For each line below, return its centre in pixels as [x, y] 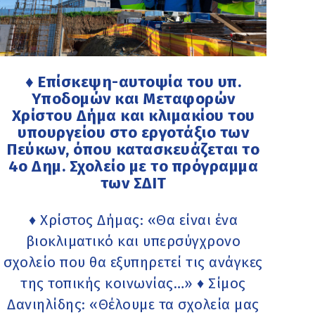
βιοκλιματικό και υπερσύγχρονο [133, 242]
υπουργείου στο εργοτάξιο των [134, 132]
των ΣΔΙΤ [133, 183]
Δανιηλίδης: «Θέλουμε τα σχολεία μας [133, 305]
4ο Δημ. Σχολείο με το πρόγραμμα [133, 166]
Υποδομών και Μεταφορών [133, 98]
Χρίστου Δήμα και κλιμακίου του [133, 115]
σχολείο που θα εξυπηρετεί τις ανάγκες [133, 263]
